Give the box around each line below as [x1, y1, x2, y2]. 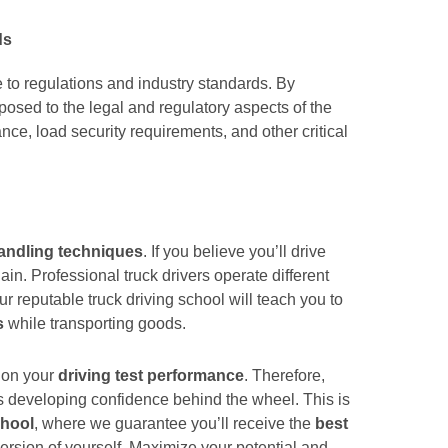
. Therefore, [244, 367, 325, 384]
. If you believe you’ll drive [143, 243, 326, 260]
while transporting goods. [4, 315, 186, 332]
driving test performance [58, 367, 244, 384]
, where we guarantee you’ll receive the [34, 415, 315, 432]
